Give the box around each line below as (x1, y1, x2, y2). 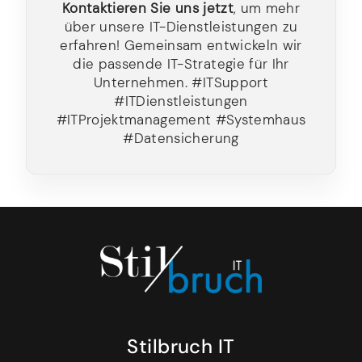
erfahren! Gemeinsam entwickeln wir (60, 36, 302, 55)
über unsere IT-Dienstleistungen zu (64, 18, 298, 36)
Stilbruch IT (127, 334, 235, 360)
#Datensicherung (123, 129, 239, 148)
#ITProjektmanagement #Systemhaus (56, 111, 306, 129)
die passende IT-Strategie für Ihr (73, 55, 289, 74)
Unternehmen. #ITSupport (94, 74, 268, 92)
